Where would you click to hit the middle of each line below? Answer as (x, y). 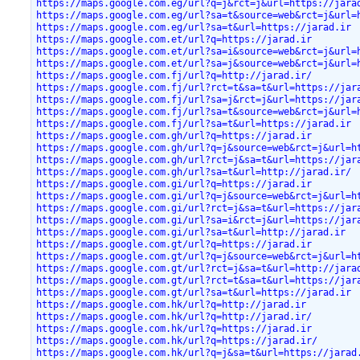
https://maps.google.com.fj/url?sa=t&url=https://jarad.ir (194, 123)
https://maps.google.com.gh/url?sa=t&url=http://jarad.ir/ (194, 172)
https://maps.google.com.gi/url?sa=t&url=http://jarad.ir (191, 232)
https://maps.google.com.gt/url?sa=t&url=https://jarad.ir (194, 292)
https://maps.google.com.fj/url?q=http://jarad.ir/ (174, 75)
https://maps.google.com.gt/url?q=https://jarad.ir (174, 244)
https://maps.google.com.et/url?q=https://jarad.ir (174, 39)
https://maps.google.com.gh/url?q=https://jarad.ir (174, 135)
